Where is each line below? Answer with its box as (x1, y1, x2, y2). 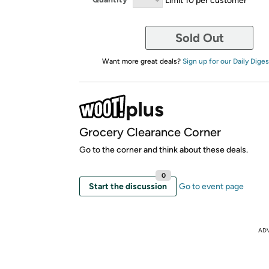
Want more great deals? (101, 56, 183, 65)
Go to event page (179, 181, 244, 192)
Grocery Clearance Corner (79, 124, 221, 139)
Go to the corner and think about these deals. (79, 144, 248, 155)
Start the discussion (89, 181, 167, 192)
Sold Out (175, 30, 224, 45)
